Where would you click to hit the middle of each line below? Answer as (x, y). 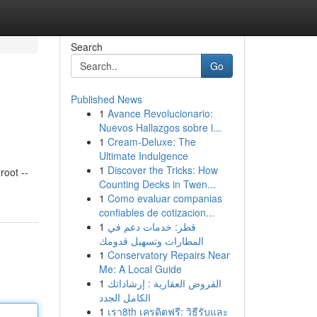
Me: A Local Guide (140, 269)
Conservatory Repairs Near (168, 255)
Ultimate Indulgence (143, 156)
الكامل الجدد (125, 297)
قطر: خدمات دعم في (151, 226)
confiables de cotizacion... (156, 212)
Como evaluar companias (165, 198)
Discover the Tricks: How (162, 170)
